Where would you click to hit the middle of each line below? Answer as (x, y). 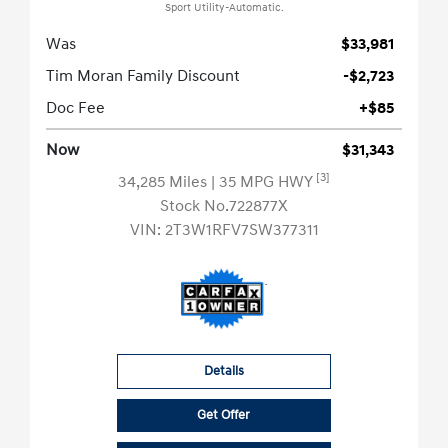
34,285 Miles (164, 182)
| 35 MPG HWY (263, 182)
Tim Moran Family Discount (143, 76)
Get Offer (224, 415)
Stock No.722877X (224, 206)
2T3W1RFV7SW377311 (241, 230)
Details (223, 371)
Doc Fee (75, 108)
